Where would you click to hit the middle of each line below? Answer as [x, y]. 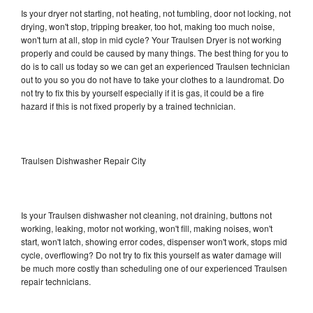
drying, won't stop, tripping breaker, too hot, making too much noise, [148, 26]
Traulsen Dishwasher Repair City [83, 160]
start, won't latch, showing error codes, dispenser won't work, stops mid [154, 241]
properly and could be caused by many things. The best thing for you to [155, 52]
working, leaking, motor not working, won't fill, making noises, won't [147, 228]
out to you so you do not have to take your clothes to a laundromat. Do [153, 79]
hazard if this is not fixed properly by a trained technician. [128, 105]
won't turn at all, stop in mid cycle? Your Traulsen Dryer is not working [151, 39]
